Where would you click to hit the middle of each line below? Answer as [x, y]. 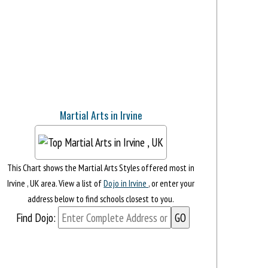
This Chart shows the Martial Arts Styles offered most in [101, 167]
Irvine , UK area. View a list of [56, 183]
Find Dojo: [36, 217]
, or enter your [172, 183]
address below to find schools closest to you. [101, 198]
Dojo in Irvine [126, 183]
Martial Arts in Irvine [101, 115]
